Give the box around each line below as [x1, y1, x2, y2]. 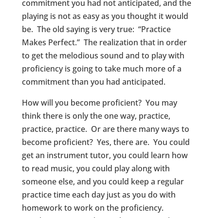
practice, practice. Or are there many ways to [21, 124, 189, 135]
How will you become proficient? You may [21, 97, 177, 109]
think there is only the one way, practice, [21, 110, 170, 122]
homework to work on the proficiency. [21, 202, 165, 214]
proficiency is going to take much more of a [21, 63, 182, 74]
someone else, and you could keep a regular [21, 176, 184, 187]
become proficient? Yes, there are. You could [21, 137, 190, 148]
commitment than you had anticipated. [21, 76, 167, 88]
